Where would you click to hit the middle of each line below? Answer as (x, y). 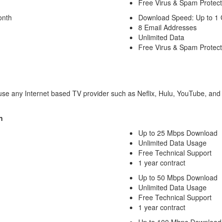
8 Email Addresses (167, 27)
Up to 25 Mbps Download (178, 133)
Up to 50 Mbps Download (178, 177)
